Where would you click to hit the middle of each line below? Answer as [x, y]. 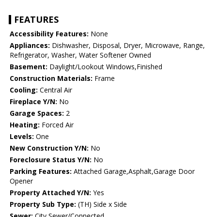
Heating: [25, 125]
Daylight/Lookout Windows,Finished [105, 67]
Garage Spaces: [37, 113]
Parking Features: [41, 171]
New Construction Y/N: [49, 148]
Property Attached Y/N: [50, 193]
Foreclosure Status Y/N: [51, 160]
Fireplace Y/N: [33, 102]
